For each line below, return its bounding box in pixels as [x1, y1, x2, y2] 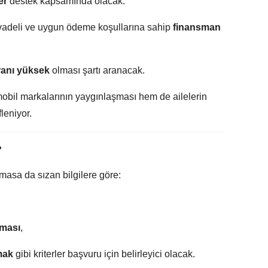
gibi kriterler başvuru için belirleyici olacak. [13, 248, 195, 259]
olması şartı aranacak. [50, 65, 145, 75]
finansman [173, 22, 221, 32]
